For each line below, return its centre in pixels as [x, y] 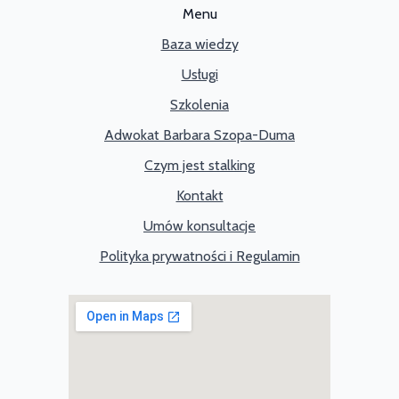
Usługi [199, 74]
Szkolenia [199, 104]
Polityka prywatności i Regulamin [199, 256]
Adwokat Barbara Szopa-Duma [199, 134]
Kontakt [199, 195]
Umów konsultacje [199, 225]
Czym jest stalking [199, 165]
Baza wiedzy [199, 44]
